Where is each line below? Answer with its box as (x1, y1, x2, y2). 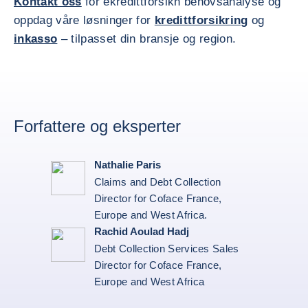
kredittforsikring (154, 14, 248, 27)
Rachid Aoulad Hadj (93, 225, 189, 237)
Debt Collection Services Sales (93, 243, 239, 254)
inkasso (14, 32, 58, 45)
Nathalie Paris (93, 159, 161, 170)
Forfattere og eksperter (14, 117, 181, 135)
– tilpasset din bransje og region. (57, 32, 236, 45)
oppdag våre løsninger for (14, 14, 155, 27)
